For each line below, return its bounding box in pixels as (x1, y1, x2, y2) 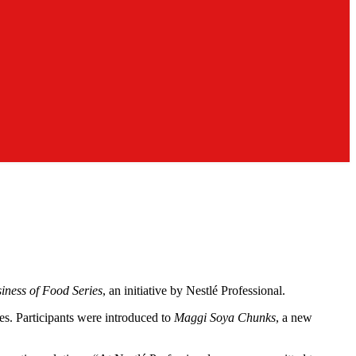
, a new (276, 310, 312, 324)
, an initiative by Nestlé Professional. (103, 283, 285, 297)
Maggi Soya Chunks (174, 310, 276, 324)
